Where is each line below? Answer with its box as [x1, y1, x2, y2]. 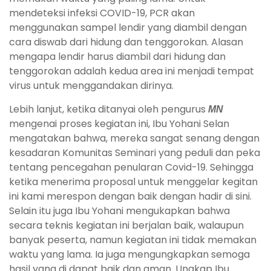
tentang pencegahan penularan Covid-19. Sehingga [9, 160, 253, 174]
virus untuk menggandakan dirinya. [9, 78, 174, 93]
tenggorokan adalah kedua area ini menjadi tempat [9, 64, 254, 78]
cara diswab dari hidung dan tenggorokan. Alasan [9, 34, 243, 49]
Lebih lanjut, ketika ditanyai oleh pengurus [9, 102, 208, 116]
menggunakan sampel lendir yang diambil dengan [9, 20, 247, 34]
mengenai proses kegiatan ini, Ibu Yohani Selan [9, 116, 229, 131]
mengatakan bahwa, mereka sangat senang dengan [9, 131, 260, 145]
